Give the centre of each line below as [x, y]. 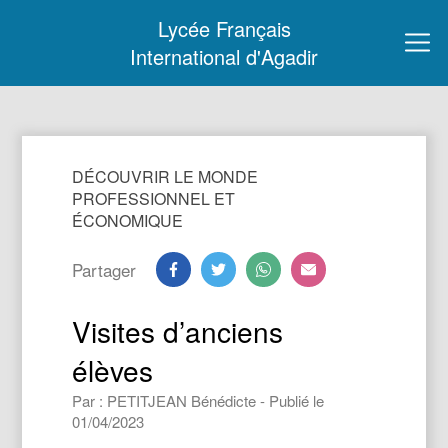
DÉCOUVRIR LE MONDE [165, 176]
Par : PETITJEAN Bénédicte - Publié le [198, 400]
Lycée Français [224, 28]
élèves [113, 370]
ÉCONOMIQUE [128, 220]
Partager [104, 269]
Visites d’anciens [178, 331]
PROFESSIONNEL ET [154, 198]
